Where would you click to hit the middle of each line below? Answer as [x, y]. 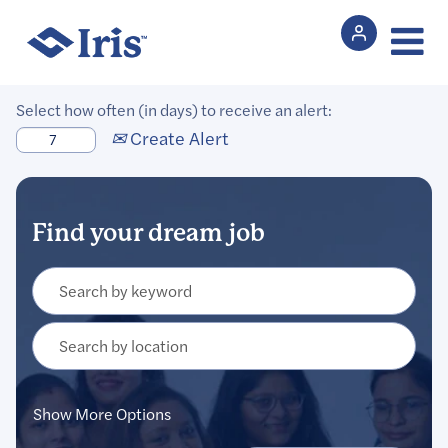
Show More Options [102, 414]
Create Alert [177, 138]
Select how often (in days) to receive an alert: [174, 110]
